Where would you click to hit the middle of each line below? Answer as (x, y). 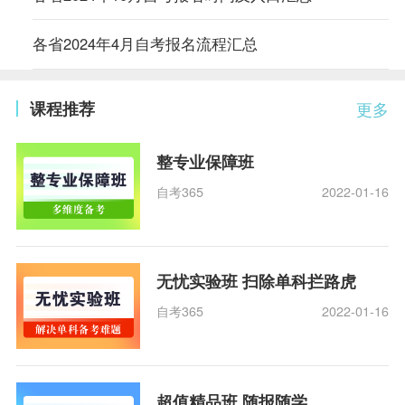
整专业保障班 (206, 161)
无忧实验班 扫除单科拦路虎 (257, 282)
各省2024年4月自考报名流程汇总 (145, 44)
